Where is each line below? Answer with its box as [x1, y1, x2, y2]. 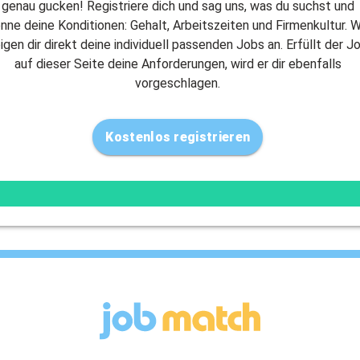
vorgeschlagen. [135, 75, 221, 91]
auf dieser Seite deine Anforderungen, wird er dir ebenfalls [14, 55, 342, 72]
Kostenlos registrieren [105, 129, 251, 145]
